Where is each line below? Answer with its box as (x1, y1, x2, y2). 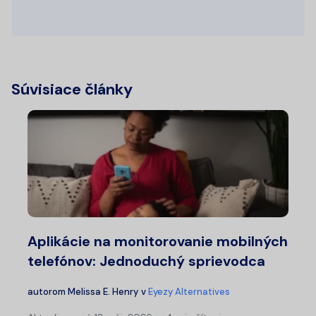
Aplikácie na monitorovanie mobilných (28, 232, 288, 251)
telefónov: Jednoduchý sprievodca (28, 252, 265, 271)
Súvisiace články (11, 79, 133, 100)
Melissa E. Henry (68, 286, 138, 298)
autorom (28, 286, 68, 298)
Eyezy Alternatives (148, 286, 230, 298)
